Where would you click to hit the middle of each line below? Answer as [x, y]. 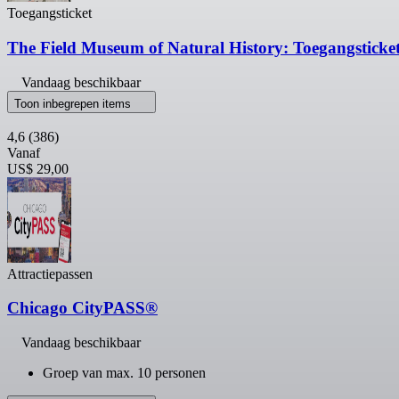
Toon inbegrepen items [74, 103]
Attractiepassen [50, 273]
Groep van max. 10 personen [124, 373]
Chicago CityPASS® [82, 308]
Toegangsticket [49, 13]
